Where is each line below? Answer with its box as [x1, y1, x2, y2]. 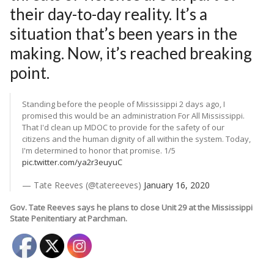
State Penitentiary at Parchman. [10, 212, 127, 224]
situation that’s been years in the [10, 23, 237, 43]
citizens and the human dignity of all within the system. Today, [22, 133, 251, 144]
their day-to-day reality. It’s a [10, 4, 207, 24]
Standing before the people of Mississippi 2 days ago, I [22, 98, 225, 109]
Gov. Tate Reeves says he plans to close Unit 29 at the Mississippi [10, 201, 253, 213]
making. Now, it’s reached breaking [10, 43, 252, 63]
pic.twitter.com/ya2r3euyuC [22, 156, 122, 168]
